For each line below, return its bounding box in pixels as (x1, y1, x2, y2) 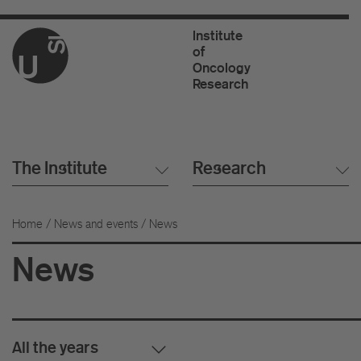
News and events (54, 216, 138, 231)
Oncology (192, 60, 251, 76)
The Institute (12, 157, 107, 178)
